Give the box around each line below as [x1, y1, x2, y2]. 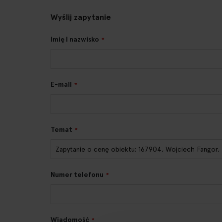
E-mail [51, 80, 72, 89]
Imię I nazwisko [51, 35, 99, 44]
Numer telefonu [51, 170, 104, 179]
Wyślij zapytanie [51, 12, 111, 22]
